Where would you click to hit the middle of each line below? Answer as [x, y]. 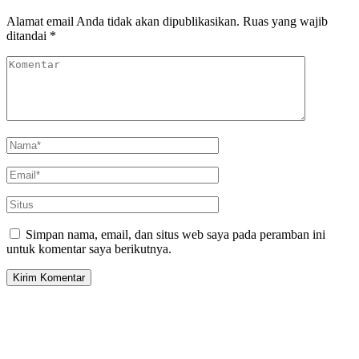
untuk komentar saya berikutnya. [89, 249]
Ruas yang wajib [285, 22]
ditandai [28, 36]
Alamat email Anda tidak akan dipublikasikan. [123, 22]
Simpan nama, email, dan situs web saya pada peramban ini [175, 235]
